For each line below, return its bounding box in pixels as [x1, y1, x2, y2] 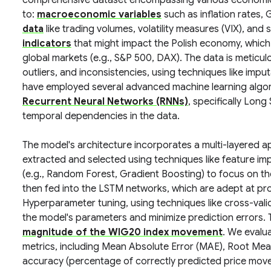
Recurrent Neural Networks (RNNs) [22, 96, 188, 108]
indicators [22, 38, 71, 50]
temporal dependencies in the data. [22, 110, 180, 122]
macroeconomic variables [36, 8, 162, 21]
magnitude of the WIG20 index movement [22, 226, 223, 238]
